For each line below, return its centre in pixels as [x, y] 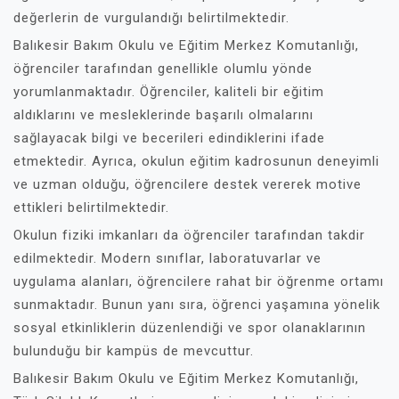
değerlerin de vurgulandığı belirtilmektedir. [151, 18]
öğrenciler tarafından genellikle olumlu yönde [163, 69]
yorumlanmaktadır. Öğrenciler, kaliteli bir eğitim [169, 92]
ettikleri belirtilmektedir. [91, 208]
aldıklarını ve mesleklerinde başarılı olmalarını [163, 115]
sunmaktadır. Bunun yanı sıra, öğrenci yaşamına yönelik [197, 305]
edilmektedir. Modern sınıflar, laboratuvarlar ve [167, 258]
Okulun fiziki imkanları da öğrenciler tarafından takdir [189, 235]
